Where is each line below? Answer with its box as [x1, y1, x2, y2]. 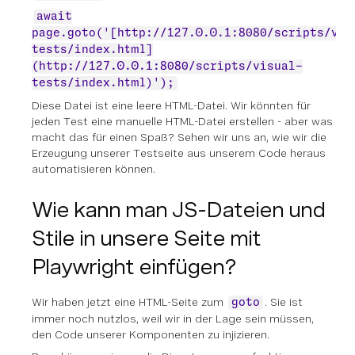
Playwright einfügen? [32, 254, 236, 279]
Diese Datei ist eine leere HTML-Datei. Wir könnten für [32, 99, 311, 112]
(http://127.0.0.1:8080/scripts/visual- [32, 61, 303, 72]
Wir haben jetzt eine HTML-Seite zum [32, 296, 227, 308]
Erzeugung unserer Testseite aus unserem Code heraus [32, 147, 326, 159]
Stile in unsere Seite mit [32, 226, 261, 250]
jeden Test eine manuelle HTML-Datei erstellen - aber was [32, 115, 333, 128]
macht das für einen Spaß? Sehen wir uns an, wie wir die [32, 131, 326, 143]
